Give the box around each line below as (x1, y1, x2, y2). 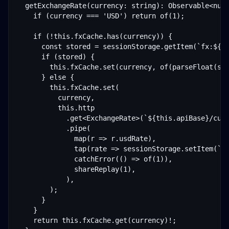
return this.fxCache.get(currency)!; (17, 216, 176, 224)
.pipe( (17, 124, 90, 132)
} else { (17, 73, 74, 81)
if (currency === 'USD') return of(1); (17, 12, 185, 20)
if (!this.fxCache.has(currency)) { (17, 32, 172, 40)
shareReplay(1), (17, 165, 135, 173)
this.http (17, 104, 95, 112)
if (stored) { (17, 53, 95, 61)
